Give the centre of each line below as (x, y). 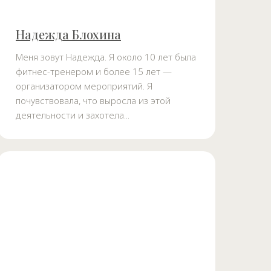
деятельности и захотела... (73, 115)
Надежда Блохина (68, 34)
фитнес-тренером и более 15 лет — (94, 72)
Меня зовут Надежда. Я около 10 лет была (106, 57)
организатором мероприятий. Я (84, 86)
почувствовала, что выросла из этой (93, 101)
